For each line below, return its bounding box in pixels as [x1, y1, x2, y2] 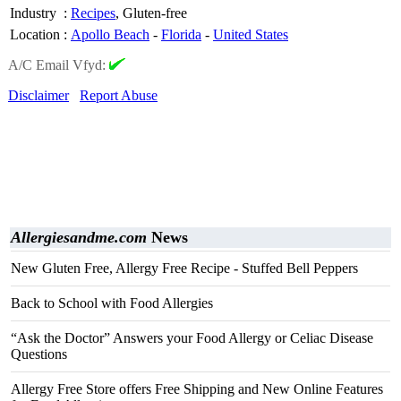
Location [10, 27, 60, 42]
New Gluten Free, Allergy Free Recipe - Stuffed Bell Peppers [11, 260, 358, 276]
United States [213, 27, 288, 42]
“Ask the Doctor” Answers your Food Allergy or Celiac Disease [11, 330, 373, 346]
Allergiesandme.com [11, 228, 147, 246]
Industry [10, 5, 56, 21]
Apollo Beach [71, 27, 149, 42]
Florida [161, 27, 201, 42]
